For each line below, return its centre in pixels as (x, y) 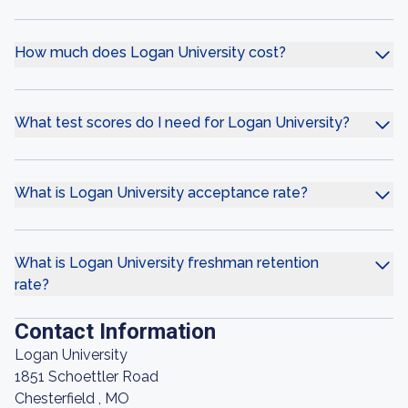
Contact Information (115, 331)
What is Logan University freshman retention (167, 263)
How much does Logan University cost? (150, 52)
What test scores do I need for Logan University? (182, 122)
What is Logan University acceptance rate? (161, 193)
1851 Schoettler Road (87, 377)
